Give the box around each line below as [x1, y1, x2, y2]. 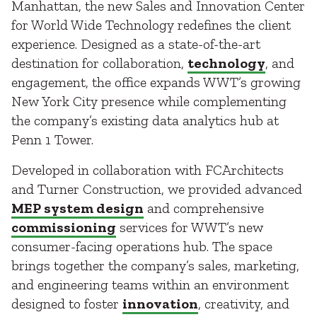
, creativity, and [198, 295, 289, 312]
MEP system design [11, 200, 144, 217]
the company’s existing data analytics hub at [11, 112, 279, 129]
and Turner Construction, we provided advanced [11, 180, 302, 197]
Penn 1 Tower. [11, 131, 93, 148]
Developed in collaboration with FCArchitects [11, 161, 284, 178]
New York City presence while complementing [11, 93, 287, 110]
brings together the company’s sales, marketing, [11, 257, 299, 274]
